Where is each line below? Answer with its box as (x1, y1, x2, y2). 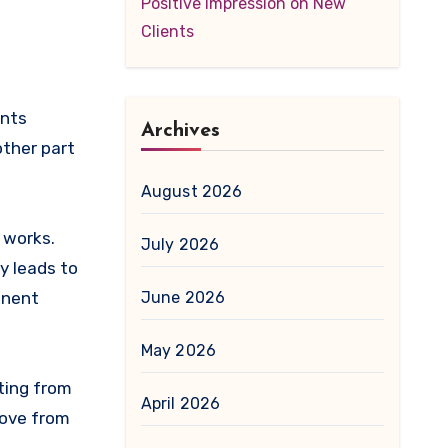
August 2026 (140, 182, 243, 201)
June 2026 (140, 288, 226, 307)
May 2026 (140, 341, 217, 360)
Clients (140, 22, 194, 41)
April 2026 (140, 394, 221, 413)
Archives (140, 121, 220, 141)
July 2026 (140, 235, 220, 254)
